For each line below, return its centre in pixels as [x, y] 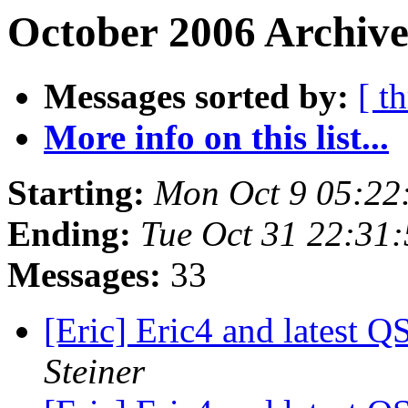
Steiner [94, 372]
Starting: [76, 193]
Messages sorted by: [196, 97]
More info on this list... [216, 138]
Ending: [69, 234]
